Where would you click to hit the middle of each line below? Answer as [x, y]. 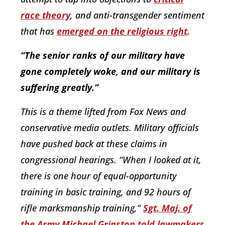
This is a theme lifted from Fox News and [103, 111]
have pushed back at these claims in [94, 143]
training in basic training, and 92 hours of [106, 192]
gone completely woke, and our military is [110, 71]
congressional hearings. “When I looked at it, [111, 159]
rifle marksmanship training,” [82, 208]
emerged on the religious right [122, 31]
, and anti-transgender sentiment [137, 15]
